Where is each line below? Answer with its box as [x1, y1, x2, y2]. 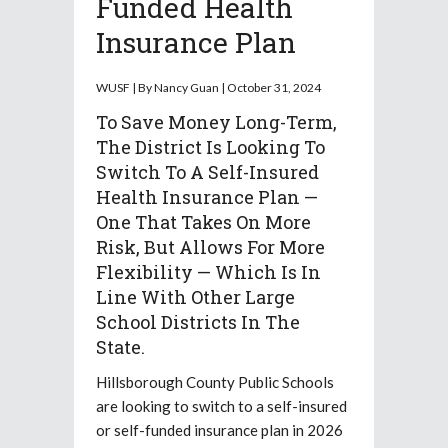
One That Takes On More [96, 209, 311, 234]
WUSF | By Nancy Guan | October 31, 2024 [96, 79, 321, 95]
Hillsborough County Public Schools [96, 372, 334, 391]
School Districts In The [96, 309, 300, 334]
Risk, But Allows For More [96, 234, 325, 259]
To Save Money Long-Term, [96, 109, 337, 134]
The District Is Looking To [96, 134, 325, 159]
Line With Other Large [96, 284, 295, 309]
